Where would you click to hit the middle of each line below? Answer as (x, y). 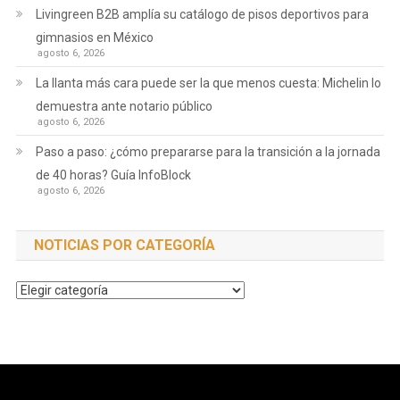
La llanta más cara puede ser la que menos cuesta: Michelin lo (208, 83)
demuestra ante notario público (124, 107)
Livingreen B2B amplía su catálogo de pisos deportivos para (202, 15)
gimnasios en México (94, 38)
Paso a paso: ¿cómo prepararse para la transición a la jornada (208, 152)
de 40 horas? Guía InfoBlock (113, 175)
